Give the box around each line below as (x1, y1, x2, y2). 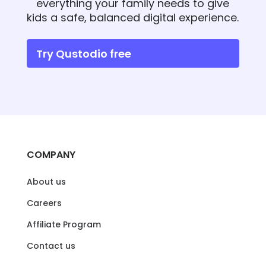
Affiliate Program (26, 218, 101, 231)
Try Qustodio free (42, 46, 131, 61)
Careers (26, 197, 62, 210)
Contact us (26, 240, 75, 252)
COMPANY (26, 148, 75, 162)
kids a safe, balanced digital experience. (27, 10, 239, 26)
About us (26, 176, 66, 188)
